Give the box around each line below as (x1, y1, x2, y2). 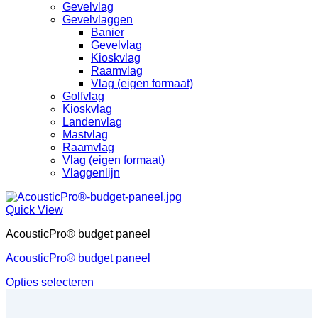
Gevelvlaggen (62, 13, 133, 26)
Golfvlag (62, 89, 104, 102)
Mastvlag (62, 128, 108, 141)
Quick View (6, 203, 63, 216)
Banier (91, 26, 124, 38)
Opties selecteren (6, 275, 94, 288)
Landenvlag (62, 115, 122, 128)
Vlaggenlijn (62, 166, 120, 179)
